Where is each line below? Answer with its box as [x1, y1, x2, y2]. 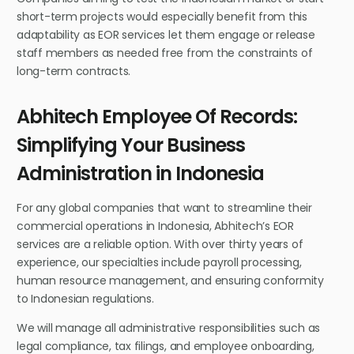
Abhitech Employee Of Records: [17, 103, 298, 130]
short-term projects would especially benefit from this [17, 8, 307, 24]
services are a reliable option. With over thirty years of [17, 236, 303, 253]
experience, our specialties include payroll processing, [17, 254, 302, 271]
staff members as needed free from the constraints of [17, 44, 313, 61]
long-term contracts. [17, 62, 131, 79]
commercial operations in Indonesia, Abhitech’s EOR [17, 218, 294, 235]
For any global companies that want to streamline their [17, 200, 312, 217]
